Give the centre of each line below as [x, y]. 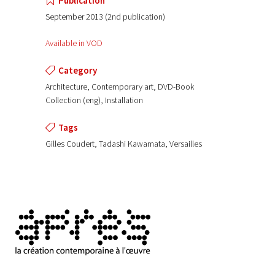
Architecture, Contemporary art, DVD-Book [120, 87]
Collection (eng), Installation [94, 100]
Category [78, 71]
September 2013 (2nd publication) [105, 17]
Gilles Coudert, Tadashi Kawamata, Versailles [124, 144]
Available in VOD [74, 43]
